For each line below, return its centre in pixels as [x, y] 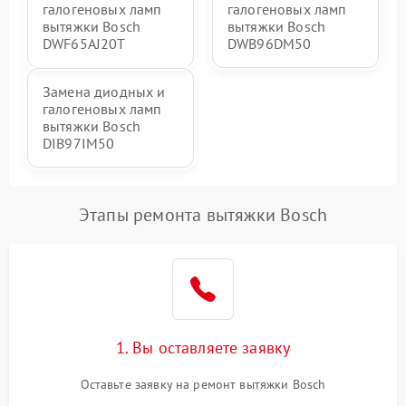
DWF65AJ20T [84, 44]
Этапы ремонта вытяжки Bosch [203, 215]
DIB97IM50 [79, 144]
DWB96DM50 [270, 44]
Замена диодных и [104, 92]
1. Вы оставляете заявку [203, 348]
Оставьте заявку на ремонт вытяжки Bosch [203, 385]
